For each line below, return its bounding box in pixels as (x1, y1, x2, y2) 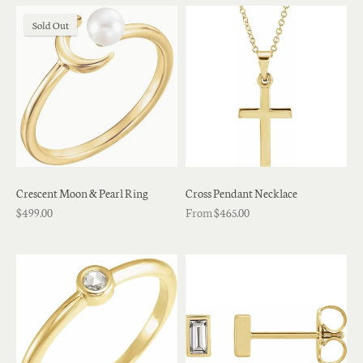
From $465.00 (186, 204, 250, 221)
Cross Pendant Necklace (186, 185, 297, 202)
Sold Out (32, 18, 69, 32)
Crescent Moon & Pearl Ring (16, 185, 148, 202)
